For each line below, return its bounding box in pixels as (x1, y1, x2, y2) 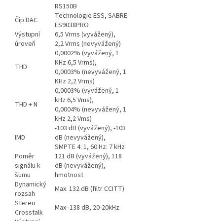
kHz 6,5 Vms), (55, 95, 94, 106)
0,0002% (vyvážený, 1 (55, 48, 119, 59)
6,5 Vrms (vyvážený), (55, 30, 115, 40)
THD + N (15, 100, 37, 110)
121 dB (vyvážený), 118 (55, 151, 122, 162)
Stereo (15, 198, 36, 209)
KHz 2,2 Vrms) (55, 76, 95, 87)
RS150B (55, 1, 77, 12)
